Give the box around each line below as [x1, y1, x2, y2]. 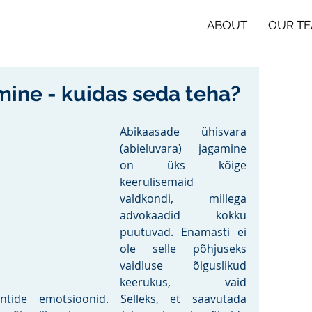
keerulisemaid [120, 174, 194, 189]
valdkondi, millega [120, 191, 247, 206]
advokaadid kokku [120, 208, 247, 223]
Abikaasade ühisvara [120, 124, 247, 139]
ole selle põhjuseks [120, 241, 247, 256]
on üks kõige [120, 157, 247, 173]
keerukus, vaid [120, 274, 247, 290]
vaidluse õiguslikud [120, 258, 247, 273]
